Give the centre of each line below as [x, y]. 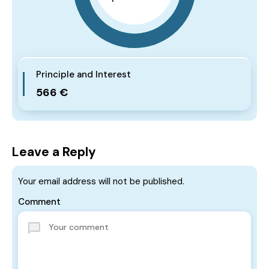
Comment [39, 201]
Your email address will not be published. [101, 181]
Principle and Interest [83, 74]
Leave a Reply [54, 152]
